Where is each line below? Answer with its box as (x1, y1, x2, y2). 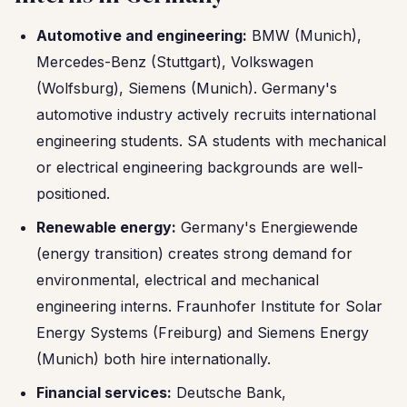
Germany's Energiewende (176, 218, 358, 236)
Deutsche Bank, (172, 383, 286, 402)
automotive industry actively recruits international (36, 105, 376, 124)
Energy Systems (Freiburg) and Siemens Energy (36, 323, 369, 342)
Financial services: (36, 383, 172, 402)
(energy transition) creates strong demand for (36, 244, 352, 263)
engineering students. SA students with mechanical (36, 132, 386, 150)
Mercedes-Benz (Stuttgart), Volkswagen (36, 53, 313, 71)
